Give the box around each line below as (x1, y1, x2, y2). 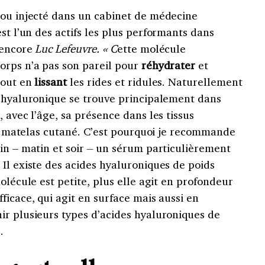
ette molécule (117, 41, 186, 56)
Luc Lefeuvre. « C (35, 41, 117, 56)
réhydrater (141, 58, 196, 73)
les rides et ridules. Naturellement (67, 75, 243, 89)
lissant (31, 75, 67, 89)
